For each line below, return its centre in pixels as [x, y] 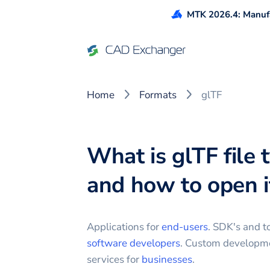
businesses [167, 259]
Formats [158, 95]
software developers [133, 243]
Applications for [124, 227]
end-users [185, 227]
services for [114, 259]
